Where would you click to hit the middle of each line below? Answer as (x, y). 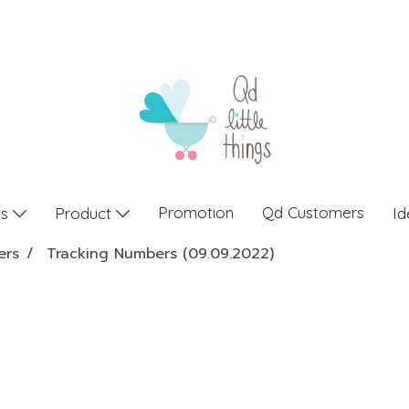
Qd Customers (313, 212)
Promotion (195, 212)
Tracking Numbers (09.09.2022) (160, 254)
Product (85, 213)
